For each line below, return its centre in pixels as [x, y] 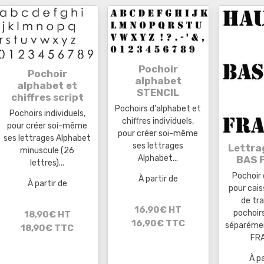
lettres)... [47, 163]
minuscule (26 [47, 150]
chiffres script [47, 97]
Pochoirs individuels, [47, 113]
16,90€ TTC [158, 224]
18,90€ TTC [47, 228]
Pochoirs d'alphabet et [158, 108]
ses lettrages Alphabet [47, 138]
